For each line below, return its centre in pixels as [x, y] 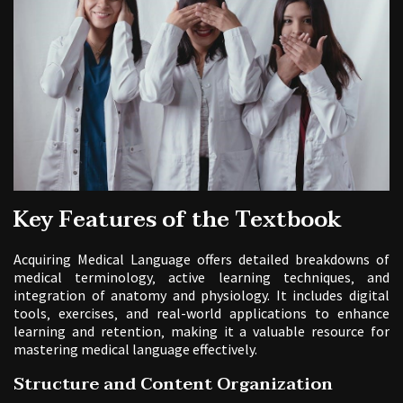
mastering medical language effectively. [135, 349]
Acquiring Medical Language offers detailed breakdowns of [201, 260]
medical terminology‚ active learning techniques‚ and [201, 278]
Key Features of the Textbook [178, 220]
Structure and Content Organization [173, 385]
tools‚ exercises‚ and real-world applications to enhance [201, 313]
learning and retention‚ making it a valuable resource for [201, 331]
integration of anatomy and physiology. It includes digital [201, 296]
